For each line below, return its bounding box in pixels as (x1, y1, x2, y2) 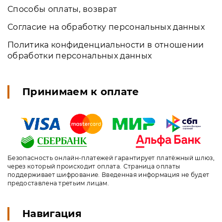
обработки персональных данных (7, 51, 152, 60)
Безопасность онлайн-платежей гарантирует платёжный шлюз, (7, 154, 215, 162)
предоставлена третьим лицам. (7, 179, 109, 187)
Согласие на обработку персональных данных (7, 22, 205, 32)
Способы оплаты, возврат (7, 4, 117, 14)
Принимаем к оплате (22, 86, 139, 98)
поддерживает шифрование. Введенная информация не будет (7, 170, 210, 178)
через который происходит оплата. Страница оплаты (7, 162, 180, 170)
